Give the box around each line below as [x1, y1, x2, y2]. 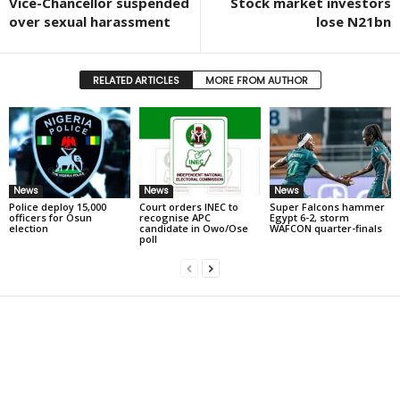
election [9, 221, 48, 235]
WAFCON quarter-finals [269, 221, 382, 235]
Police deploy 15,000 [9, 199, 106, 213]
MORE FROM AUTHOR [204, 73, 308, 88]
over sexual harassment [9, 12, 171, 31]
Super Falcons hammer [269, 199, 385, 213]
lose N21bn [316, 12, 391, 31]
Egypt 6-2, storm [269, 210, 349, 224]
